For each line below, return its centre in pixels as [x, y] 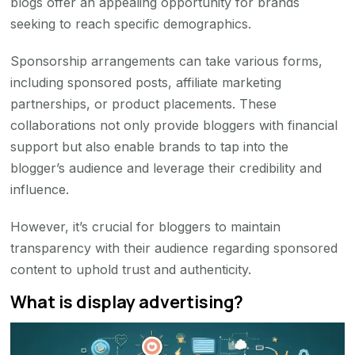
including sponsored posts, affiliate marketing [146, 82]
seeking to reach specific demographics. [131, 23]
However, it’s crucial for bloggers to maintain [146, 226]
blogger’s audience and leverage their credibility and [166, 168]
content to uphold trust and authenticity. [131, 269]
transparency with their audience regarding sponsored [174, 248]
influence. [40, 189]
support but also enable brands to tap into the [150, 146]
